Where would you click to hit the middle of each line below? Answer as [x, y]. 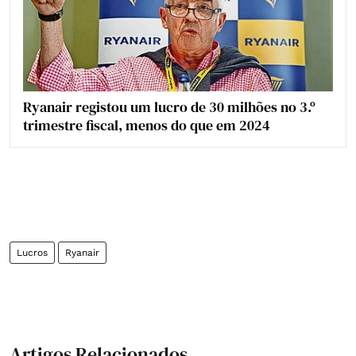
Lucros [32, 252]
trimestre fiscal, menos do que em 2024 [147, 125]
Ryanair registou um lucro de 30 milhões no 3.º [169, 106]
